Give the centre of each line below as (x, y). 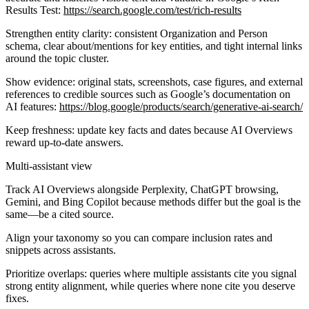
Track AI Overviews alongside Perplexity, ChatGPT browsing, (142, 189)
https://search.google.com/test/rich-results (152, 10)
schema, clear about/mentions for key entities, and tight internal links (154, 46)
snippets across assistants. (61, 250)
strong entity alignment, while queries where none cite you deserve (150, 286)
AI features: (32, 106)
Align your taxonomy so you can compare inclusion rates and (139, 237)
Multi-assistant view (49, 166)
